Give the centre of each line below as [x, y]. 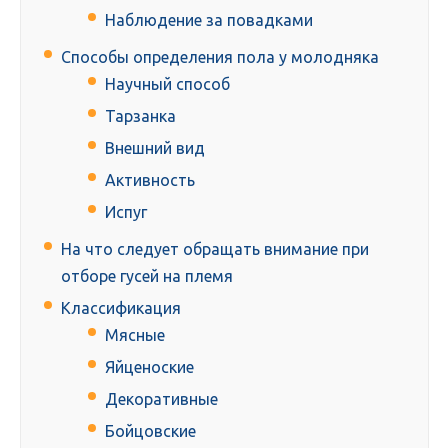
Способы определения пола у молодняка [220, 57]
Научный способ [167, 84]
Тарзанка [140, 116]
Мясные [135, 335]
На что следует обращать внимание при [215, 249]
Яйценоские [149, 367]
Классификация [121, 308]
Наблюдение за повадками [209, 20]
